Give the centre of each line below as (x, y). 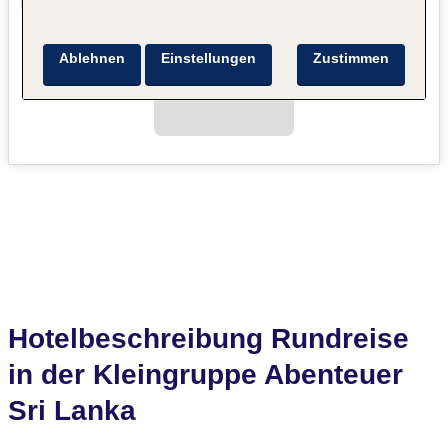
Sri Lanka (72, 411)
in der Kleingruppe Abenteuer (205, 375)
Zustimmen (350, 58)
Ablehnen (92, 58)
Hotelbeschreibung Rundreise (208, 339)
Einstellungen (209, 58)
